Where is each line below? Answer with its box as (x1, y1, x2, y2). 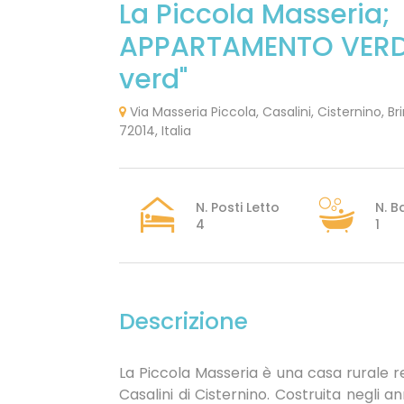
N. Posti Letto (196, 197, 280, 216)
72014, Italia (119, 122, 191, 140)
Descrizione (119, 306, 248, 337)
